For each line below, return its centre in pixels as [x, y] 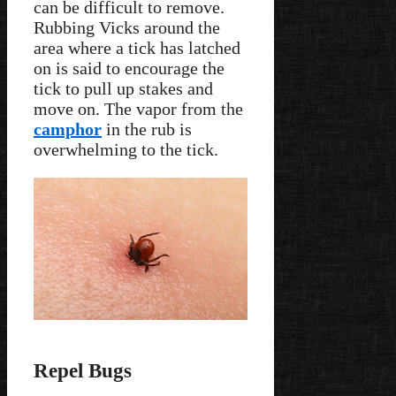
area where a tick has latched [137, 48]
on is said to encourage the [129, 69]
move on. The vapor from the [138, 109]
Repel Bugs [83, 370]
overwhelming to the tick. [128, 150]
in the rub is [147, 129]
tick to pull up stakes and [123, 89]
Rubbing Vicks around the [127, 28]
